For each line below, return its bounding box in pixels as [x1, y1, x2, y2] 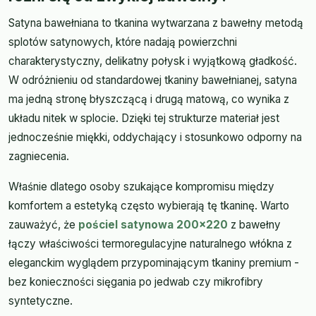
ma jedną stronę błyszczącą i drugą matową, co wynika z [8, 92, 289, 106]
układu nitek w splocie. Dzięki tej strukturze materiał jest [8, 111, 279, 125]
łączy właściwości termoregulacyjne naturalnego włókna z [8, 236, 292, 250]
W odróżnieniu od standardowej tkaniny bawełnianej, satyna [8, 73, 297, 87]
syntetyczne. [8, 293, 73, 308]
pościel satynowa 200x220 [78, 217, 228, 231]
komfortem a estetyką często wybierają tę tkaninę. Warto [8, 198, 289, 212]
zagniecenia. [8, 149, 69, 163]
